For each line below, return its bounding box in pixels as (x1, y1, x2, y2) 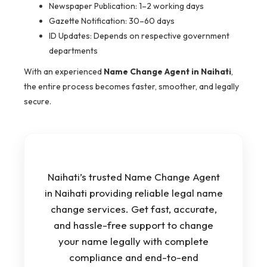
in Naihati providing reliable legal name (44, 187, 223, 200)
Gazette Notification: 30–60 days (49, 15, 175, 27)
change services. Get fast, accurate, (50, 203, 217, 216)
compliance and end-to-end (69, 251, 198, 264)
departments (49, 45, 98, 57)
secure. (24, 96, 51, 107)
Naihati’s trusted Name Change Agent (47, 170, 220, 184)
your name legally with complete (58, 235, 209, 248)
